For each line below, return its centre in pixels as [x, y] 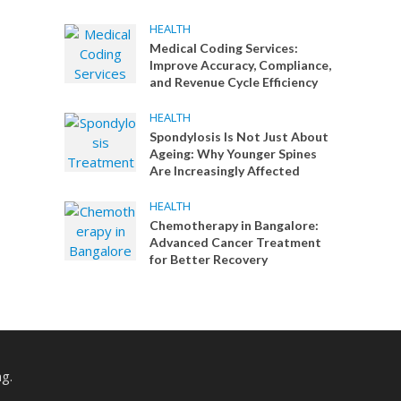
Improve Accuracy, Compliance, [241, 65]
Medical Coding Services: [224, 48]
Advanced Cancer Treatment [236, 242]
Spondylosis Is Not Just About [239, 137]
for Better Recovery [209, 259]
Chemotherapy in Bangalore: [235, 225]
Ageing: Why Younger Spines [234, 154]
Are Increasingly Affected [225, 171]
